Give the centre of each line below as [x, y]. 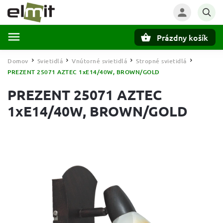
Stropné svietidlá [161, 61]
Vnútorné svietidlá [99, 61]
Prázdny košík [182, 37]
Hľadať [57, 55]
